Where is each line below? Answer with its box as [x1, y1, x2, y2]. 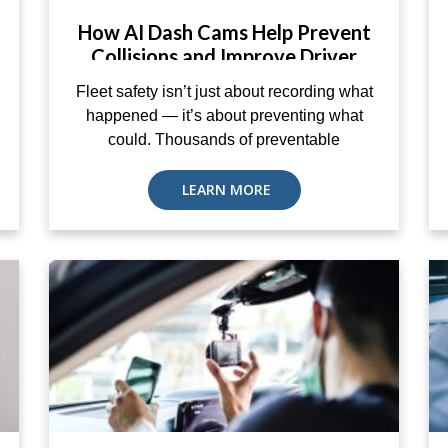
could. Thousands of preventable [108, 131, 340, 148]
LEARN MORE [177, 180, 271, 199]
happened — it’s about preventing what [85, 107, 363, 124]
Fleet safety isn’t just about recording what [75, 83, 373, 100]
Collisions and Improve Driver [91, 44, 357, 68]
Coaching [181, 68, 267, 92]
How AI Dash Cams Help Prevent [77, 20, 371, 44]
